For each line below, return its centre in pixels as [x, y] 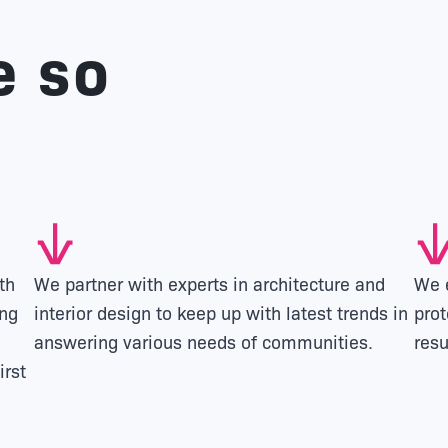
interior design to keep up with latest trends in [221, 311]
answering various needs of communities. [203, 340]
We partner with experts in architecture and [209, 282]
